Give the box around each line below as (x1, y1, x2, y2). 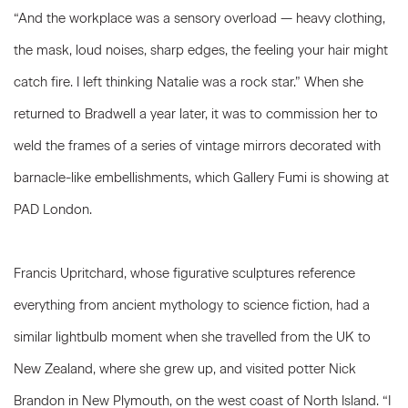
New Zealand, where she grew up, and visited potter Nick (14, 361, 356, 377)
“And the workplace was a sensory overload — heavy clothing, (14, 10, 385, 26)
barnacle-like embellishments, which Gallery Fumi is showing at (14, 169, 389, 186)
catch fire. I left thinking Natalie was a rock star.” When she (14, 74, 363, 90)
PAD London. (14, 201, 96, 218)
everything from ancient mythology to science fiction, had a (14, 297, 370, 313)
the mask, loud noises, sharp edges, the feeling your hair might (14, 42, 388, 58)
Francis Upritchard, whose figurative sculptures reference (14, 265, 355, 281)
